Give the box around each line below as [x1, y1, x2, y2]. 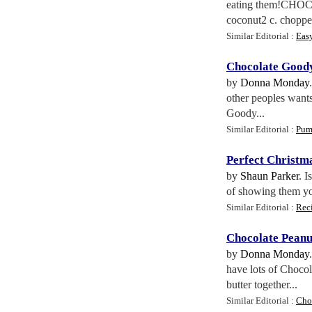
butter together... [226, 279, 297, 290]
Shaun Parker [240, 170, 299, 182]
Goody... [226, 107, 265, 119]
